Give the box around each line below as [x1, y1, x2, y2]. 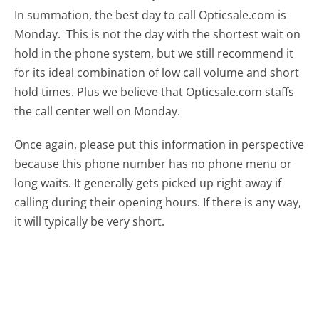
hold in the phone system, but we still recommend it [14, 46, 294, 62]
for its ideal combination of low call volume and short [14, 65, 300, 81]
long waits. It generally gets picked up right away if [14, 174, 282, 191]
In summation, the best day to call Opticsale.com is [14, 7, 287, 23]
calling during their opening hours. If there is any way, [14, 194, 302, 210]
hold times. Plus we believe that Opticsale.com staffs [14, 84, 295, 100]
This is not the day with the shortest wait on [66, 26, 301, 43]
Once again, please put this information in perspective [14, 136, 305, 152]
